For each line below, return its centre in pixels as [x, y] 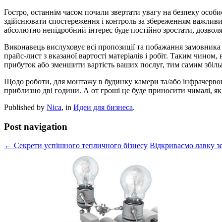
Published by [25, 107]
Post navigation [36, 126]
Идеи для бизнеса [103, 107]
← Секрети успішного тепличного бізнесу [76, 146]
